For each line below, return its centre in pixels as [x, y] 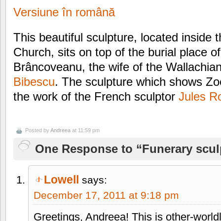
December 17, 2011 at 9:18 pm [106, 195]
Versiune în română [64, 12]
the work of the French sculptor [96, 96]
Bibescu [34, 81]
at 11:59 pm [85, 130]
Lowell [61, 179]
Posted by [38, 130]
